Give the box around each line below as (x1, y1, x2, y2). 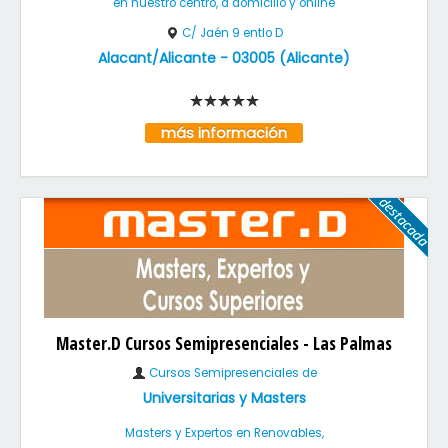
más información (149, 123, 299, 143)
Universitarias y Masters (142, 388, 306, 408)
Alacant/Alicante (98, 48, 216, 68)
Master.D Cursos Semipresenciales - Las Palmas (56, 331, 392, 355)
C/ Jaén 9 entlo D (182, 25, 283, 41)
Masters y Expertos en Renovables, (124, 425, 324, 441)
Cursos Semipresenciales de (145, 365, 317, 381)
